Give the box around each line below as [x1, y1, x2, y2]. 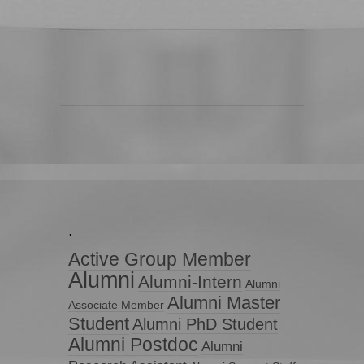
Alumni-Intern [138, 271, 242, 291]
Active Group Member [68, 248, 251, 270]
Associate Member [68, 298, 164, 311]
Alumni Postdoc [68, 333, 198, 355]
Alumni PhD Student [132, 314, 278, 333]
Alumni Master [167, 292, 280, 313]
